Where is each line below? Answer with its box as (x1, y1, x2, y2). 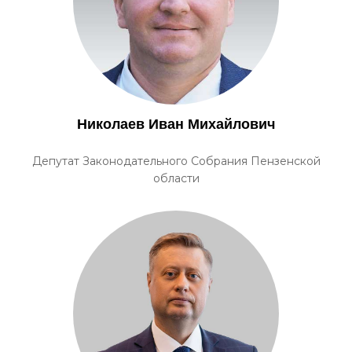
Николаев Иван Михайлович (77, 116, 275, 132)
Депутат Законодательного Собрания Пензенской (31, 154, 321, 168)
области (152, 171, 200, 185)
